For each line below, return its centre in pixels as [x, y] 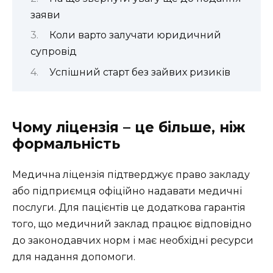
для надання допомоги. [74, 257]
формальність [66, 144]
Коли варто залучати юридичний [135, 35]
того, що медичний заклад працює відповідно [132, 224]
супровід [54, 52]
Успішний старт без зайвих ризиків [140, 72]
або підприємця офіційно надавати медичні [127, 191]
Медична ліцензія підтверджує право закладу [131, 174]
